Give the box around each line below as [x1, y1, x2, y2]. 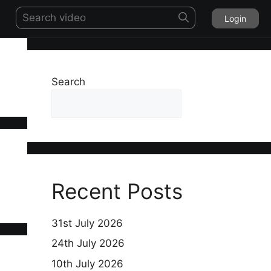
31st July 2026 [51, 217, 123, 229]
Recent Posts [51, 178, 183, 204]
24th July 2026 [51, 237, 125, 250]
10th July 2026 [51, 257, 123, 270]
